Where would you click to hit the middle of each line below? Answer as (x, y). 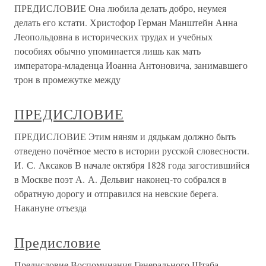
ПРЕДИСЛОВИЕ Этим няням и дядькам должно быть (125, 137)
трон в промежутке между (67, 80)
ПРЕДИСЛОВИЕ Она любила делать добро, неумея (120, 8)
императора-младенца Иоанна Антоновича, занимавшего (131, 65)
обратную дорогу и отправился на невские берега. (116, 194)
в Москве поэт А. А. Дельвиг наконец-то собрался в (121, 179)
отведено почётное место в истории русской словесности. (132, 151)
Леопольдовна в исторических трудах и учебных (113, 37)
